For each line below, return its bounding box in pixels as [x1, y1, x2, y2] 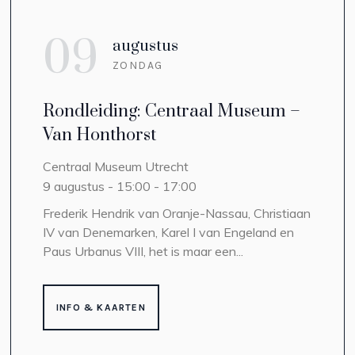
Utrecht [144, 158, 189, 174]
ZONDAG [112, 58, 163, 72]
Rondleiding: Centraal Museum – [42, 100, 300, 122]
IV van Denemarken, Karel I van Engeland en [42, 223, 294, 240]
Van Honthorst [42, 124, 156, 146]
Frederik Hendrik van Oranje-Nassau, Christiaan [42, 204, 311, 221]
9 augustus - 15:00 [42, 177, 151, 194]
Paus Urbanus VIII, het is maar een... [42, 242, 243, 259]
